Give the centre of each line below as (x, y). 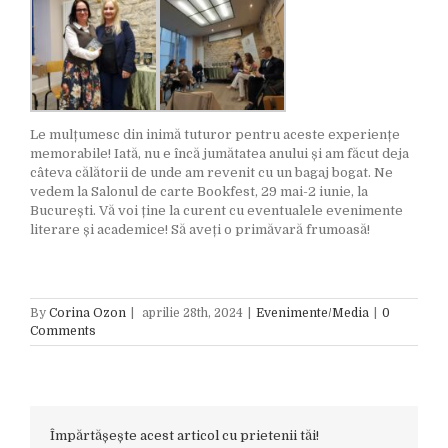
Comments (63, 331)
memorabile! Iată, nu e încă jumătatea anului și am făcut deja (219, 154)
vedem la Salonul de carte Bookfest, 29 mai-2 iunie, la (199, 192)
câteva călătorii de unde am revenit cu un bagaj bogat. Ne (211, 173)
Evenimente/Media (312, 313)
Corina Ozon (87, 313)
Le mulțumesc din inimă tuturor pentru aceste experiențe (215, 135)
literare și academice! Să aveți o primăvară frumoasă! (200, 230)
